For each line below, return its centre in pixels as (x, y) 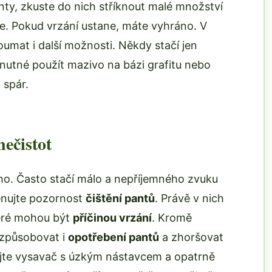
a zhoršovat (191, 237)
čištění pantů (120, 198)
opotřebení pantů (114, 237)
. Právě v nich (189, 198)
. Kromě (172, 218)
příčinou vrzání (112, 218)
